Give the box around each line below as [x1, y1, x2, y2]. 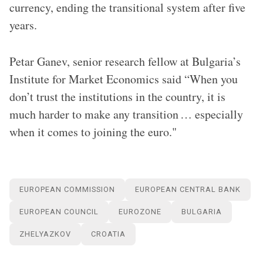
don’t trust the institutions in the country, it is [9, 89, 225, 104]
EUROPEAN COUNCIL [19, 207, 99, 216]
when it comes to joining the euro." [9, 124, 177, 140]
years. [9, 17, 37, 33]
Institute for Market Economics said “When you [9, 71, 238, 87]
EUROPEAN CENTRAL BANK [135, 185, 241, 194]
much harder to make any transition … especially [9, 106, 243, 122]
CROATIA [91, 230, 126, 238]
